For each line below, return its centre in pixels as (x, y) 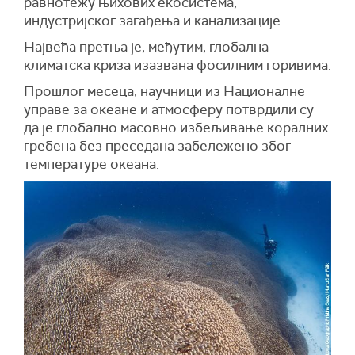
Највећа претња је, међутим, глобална (146, 46)
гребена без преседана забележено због (157, 145)
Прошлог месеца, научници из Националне (164, 91)
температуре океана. (92, 164)
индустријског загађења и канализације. (154, 20)
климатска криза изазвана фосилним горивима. (177, 65)
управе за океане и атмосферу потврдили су (169, 109)
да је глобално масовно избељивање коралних (176, 127)
